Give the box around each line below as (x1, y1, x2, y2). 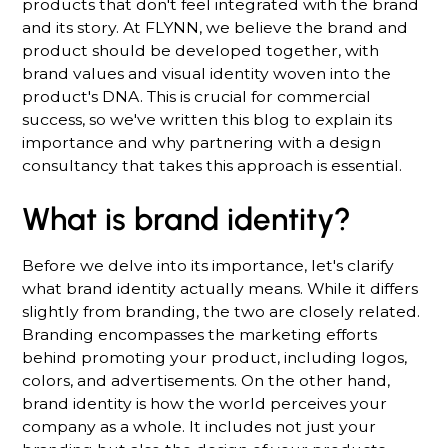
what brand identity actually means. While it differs (22, 278, 419, 298)
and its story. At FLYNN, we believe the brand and (22, 18, 409, 38)
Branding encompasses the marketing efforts (22, 324, 378, 344)
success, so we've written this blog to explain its (22, 110, 393, 130)
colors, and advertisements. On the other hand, (22, 370, 391, 390)
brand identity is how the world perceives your (22, 393, 388, 413)
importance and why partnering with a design (22, 133, 382, 153)
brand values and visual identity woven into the (22, 64, 392, 84)
